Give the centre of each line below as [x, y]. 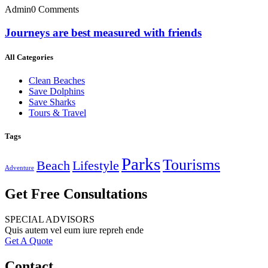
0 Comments [55, 9]
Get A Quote [29, 241]
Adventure [19, 168]
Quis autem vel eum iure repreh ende [74, 230]
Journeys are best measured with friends [103, 32]
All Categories [29, 57]
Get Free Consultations [76, 194]
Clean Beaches [57, 81]
